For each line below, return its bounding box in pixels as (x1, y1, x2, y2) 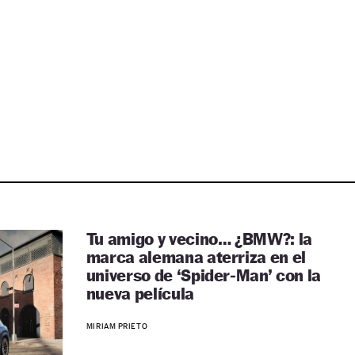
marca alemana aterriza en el (86, 247, 306, 267)
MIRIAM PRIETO (86, 321, 148, 330)
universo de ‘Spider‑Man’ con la (86, 265, 321, 285)
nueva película (86, 284, 194, 303)
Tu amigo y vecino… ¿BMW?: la (86, 229, 312, 249)
